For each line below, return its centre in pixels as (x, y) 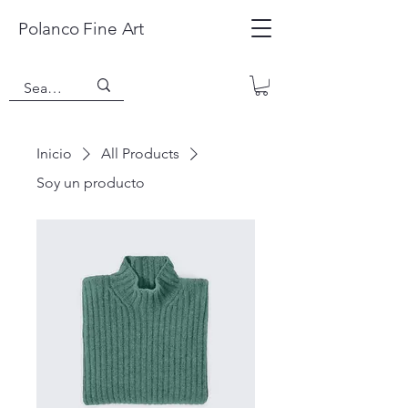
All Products (140, 153)
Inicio (54, 153)
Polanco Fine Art (81, 29)
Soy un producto (91, 182)
